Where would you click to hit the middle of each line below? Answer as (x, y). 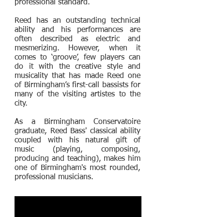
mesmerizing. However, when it (77, 48)
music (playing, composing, (77, 150)
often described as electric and (77, 39)
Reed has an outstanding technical (77, 21)
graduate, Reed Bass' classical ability (77, 131)
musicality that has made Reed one (77, 76)
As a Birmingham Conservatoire (77, 122)
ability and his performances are (77, 30)
